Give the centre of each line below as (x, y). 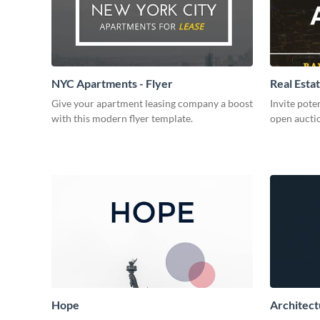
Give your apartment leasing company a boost (152, 103)
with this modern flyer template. (122, 118)
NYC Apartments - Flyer (112, 83)
